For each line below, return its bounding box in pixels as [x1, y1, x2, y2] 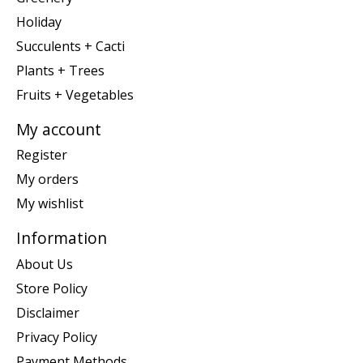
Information [16, 227, 107, 250]
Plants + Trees [16, 61, 105, 79]
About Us [16, 254, 73, 273]
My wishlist [16, 194, 83, 213]
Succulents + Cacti [16, 36, 125, 55]
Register [16, 146, 67, 164]
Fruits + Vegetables [16, 85, 134, 104]
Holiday [16, 12, 62, 31]
